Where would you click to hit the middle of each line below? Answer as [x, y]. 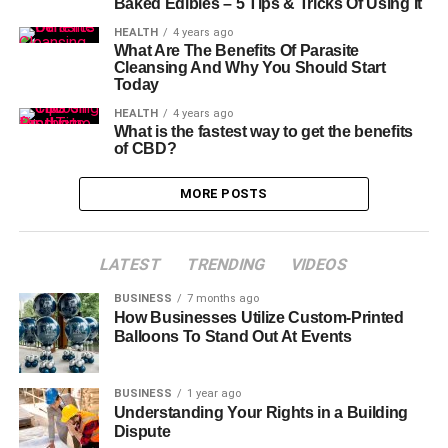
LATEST [130, 264]
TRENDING [226, 264]
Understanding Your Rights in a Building [261, 412]
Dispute [142, 431]
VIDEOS [319, 264]
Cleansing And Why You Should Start [249, 67]
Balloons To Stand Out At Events [232, 336]
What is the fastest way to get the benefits [263, 131]
